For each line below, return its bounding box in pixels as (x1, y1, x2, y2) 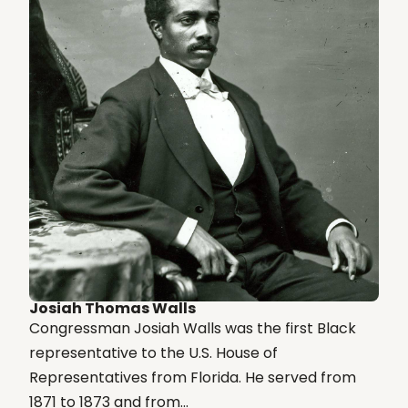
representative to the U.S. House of (29, 342, 278, 363)
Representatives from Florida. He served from (29, 366, 356, 388)
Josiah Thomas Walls (29, 297, 196, 319)
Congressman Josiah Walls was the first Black (29, 317, 356, 339)
